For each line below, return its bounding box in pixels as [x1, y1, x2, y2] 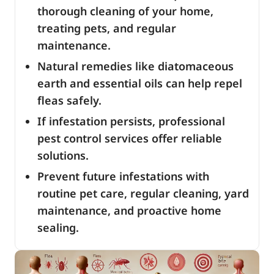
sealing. [37, 220, 79, 235]
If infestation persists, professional [37, 114, 225, 128]
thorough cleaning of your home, [37, 4, 213, 18]
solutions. [37, 148, 89, 163]
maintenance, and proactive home [37, 203, 221, 218]
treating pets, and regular [37, 21, 176, 35]
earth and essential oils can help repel [37, 76, 242, 91]
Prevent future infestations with [37, 169, 209, 183]
